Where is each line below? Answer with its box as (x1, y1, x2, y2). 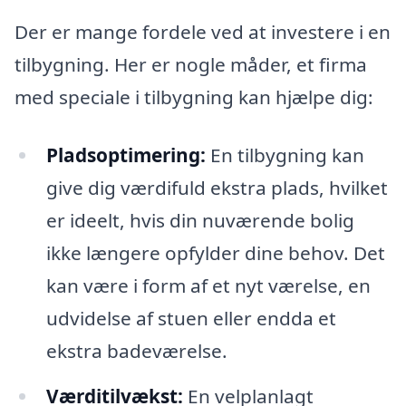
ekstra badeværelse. (45, 338, 227, 364)
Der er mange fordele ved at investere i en (14, 19, 391, 45)
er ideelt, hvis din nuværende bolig (45, 208, 354, 234)
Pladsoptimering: (45, 142, 206, 169)
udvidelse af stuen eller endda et (45, 305, 336, 332)
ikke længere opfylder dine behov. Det (45, 240, 385, 266)
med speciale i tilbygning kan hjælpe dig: (14, 84, 373, 111)
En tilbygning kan (205, 142, 364, 169)
